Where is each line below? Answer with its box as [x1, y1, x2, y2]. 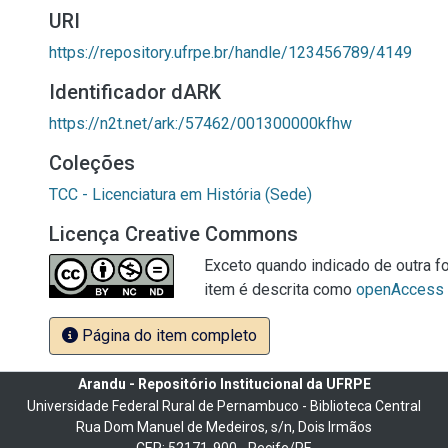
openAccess [356, 280, 444, 299]
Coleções [49, 151, 135, 175]
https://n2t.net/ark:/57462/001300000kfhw [49, 114, 352, 133]
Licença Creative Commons [49, 222, 298, 246]
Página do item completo [78, 326, 257, 345]
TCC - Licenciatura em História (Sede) [49, 185, 312, 204]
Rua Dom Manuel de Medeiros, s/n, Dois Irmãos [76, 419, 372, 435]
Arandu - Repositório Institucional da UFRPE [77, 376, 371, 392]
